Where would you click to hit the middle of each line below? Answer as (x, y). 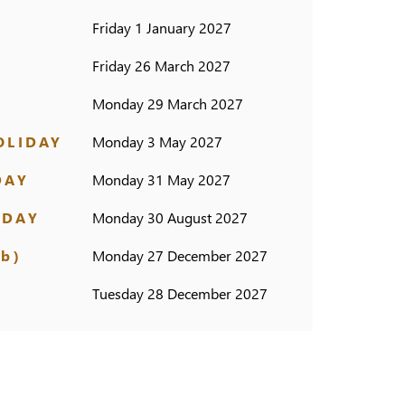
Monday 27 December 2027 (180, 255)
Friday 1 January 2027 (162, 28)
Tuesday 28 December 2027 (180, 293)
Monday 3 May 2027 (157, 141)
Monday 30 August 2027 (170, 217)
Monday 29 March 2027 (168, 104)
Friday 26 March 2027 (161, 66)
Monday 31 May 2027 (161, 179)
